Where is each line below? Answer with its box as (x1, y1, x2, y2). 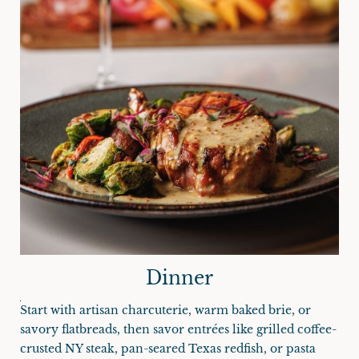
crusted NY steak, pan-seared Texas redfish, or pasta (20, 341, 316, 356)
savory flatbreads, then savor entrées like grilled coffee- (20, 321, 337, 337)
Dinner (146, 266, 213, 289)
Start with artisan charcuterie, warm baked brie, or (20, 302, 311, 317)
